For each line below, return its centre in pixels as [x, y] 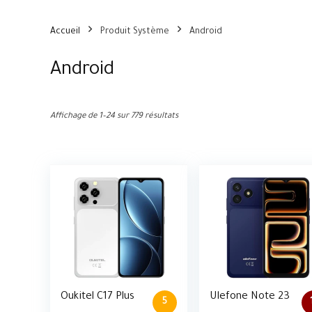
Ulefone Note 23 [250, 297]
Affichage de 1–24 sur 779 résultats [114, 117]
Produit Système [135, 32]
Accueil [65, 32]
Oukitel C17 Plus [98, 297]
